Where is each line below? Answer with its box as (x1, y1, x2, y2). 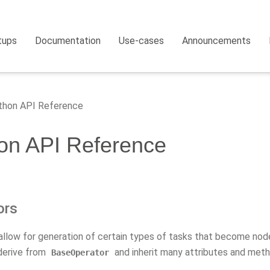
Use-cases (119, 35, 165, 46)
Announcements (182, 35, 251, 46)
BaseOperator (51, 248, 109, 257)
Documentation (35, 35, 101, 46)
